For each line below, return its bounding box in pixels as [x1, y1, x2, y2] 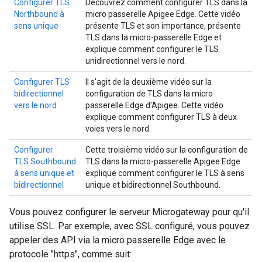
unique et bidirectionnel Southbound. [85, 180, 220, 189]
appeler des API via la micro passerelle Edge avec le [9, 235, 226, 246]
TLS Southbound [14, 157, 76, 166]
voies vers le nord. [85, 124, 151, 133]
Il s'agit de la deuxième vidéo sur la [85, 77, 212, 87]
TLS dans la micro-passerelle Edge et [85, 33, 222, 42]
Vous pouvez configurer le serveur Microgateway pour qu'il [9, 206, 249, 218]
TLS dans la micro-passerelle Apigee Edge [85, 157, 240, 166]
